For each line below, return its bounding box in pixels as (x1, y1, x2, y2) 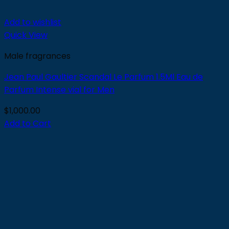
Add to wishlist (4, 16, 61, 28)
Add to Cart (4, 118, 51, 129)
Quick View (4, 29, 48, 41)
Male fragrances (4, 50, 71, 62)
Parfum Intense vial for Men (4, 84, 114, 96)
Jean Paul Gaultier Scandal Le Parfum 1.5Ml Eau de (4, 71, 203, 83)
